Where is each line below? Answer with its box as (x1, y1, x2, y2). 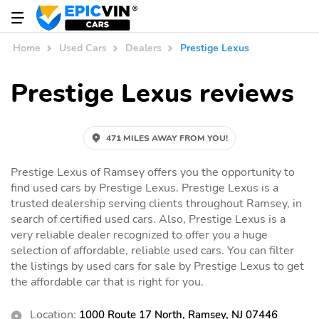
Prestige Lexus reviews (11, 75, 294, 111)
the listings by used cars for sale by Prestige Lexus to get (11, 258, 304, 274)
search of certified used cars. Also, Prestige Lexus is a (11, 211, 286, 227)
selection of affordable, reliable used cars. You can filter (11, 242, 294, 258)
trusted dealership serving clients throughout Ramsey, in (11, 195, 302, 211)
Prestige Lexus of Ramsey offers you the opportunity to (11, 164, 295, 180)
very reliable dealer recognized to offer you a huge (11, 226, 268, 243)
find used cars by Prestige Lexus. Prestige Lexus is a (11, 179, 278, 196)
